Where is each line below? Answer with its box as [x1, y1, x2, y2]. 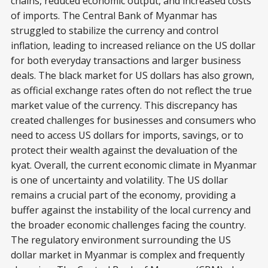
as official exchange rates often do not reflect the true [11, 84, 252, 98]
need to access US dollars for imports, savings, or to [11, 129, 243, 142]
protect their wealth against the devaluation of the [11, 144, 237, 157]
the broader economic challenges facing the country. [11, 218, 246, 232]
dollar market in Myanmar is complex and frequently [11, 248, 245, 262]
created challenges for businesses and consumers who [11, 114, 256, 127]
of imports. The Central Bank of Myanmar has [11, 9, 217, 23]
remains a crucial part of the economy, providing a [11, 188, 236, 202]
